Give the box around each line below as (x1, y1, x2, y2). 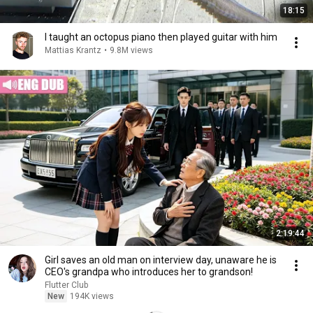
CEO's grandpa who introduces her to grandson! (45, 266, 253, 277)
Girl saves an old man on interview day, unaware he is (45, 254, 277, 265)
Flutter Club (45, 280, 88, 290)
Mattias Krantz (45, 45, 101, 55)
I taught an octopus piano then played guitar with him (45, 31, 277, 43)
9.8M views (110, 45, 153, 55)
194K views (70, 291, 114, 301)
